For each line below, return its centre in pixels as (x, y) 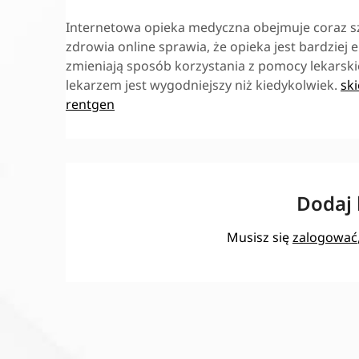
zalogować (325, 238)
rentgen (90, 104)
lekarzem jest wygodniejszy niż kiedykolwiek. (203, 85)
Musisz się (259, 238)
